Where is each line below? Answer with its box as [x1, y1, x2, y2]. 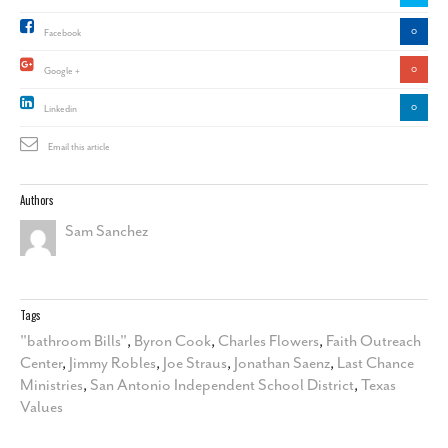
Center [20, 353, 62, 373]
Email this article [48, 141, 110, 153]
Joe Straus [163, 353, 227, 373]
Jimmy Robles [69, 353, 156, 373]
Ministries [20, 375, 83, 395]
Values [20, 397, 63, 417]
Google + [44, 65, 80, 77]
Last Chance [337, 353, 414, 373]
